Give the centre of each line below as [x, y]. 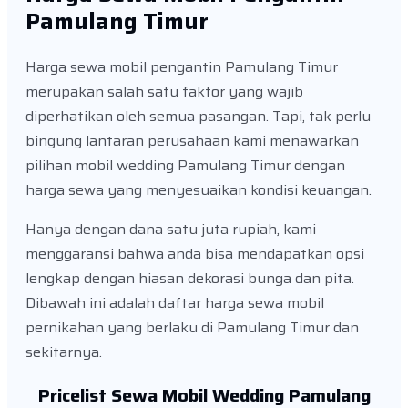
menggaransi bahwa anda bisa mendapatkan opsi [195, 253]
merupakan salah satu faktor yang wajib [164, 91]
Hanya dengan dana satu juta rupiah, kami [171, 229]
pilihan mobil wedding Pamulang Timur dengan [185, 165]
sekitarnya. [64, 352]
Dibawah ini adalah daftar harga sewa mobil [175, 302]
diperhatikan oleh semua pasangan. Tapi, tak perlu [198, 116]
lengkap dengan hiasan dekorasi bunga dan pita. [190, 278]
